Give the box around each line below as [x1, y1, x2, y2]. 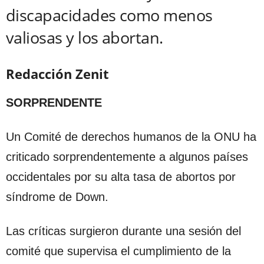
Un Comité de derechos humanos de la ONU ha [6, 130, 256, 143]
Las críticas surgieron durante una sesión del [6, 224, 241, 237]
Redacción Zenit [6, 64, 109, 82]
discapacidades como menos [6, 4, 213, 26]
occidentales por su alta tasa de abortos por [6, 170, 236, 183]
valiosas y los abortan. [6, 26, 163, 48]
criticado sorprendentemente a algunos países [6, 150, 248, 163]
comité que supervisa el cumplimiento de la [6, 244, 231, 258]
